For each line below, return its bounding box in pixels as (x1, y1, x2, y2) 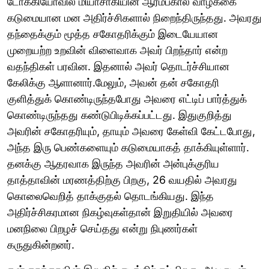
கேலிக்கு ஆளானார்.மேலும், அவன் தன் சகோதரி (7, 76, 219, 89)
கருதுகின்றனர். (7, 238, 74, 251)
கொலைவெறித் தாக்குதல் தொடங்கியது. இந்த (7, 189, 214, 202)
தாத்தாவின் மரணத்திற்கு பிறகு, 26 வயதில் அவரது (7, 173, 237, 186)
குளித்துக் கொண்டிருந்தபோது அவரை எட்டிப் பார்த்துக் (7, 92, 247, 105)
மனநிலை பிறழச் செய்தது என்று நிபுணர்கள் (7, 222, 198, 235)
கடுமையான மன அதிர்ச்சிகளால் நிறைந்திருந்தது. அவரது (7, 11, 262, 24)
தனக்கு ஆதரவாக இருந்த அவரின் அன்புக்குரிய (7, 157, 219, 170)
